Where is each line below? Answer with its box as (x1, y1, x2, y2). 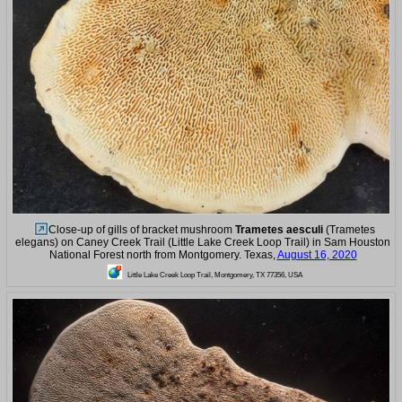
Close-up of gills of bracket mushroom (48, 223, 235, 236)
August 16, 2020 (276, 248, 357, 261)
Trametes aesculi (234, 223, 323, 236)
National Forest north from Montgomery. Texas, (48, 248, 277, 261)
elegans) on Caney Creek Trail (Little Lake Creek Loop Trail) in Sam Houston (15, 235, 390, 249)
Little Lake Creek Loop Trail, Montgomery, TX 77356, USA (127, 269, 302, 279)
